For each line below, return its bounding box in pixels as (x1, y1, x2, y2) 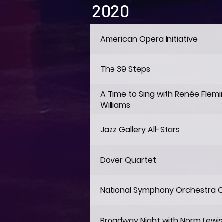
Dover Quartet (100, 154, 156, 166)
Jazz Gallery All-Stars (100, 123, 180, 135)
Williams (100, 99, 130, 111)
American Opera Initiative (100, 33, 198, 45)
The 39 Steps (100, 63, 150, 75)
